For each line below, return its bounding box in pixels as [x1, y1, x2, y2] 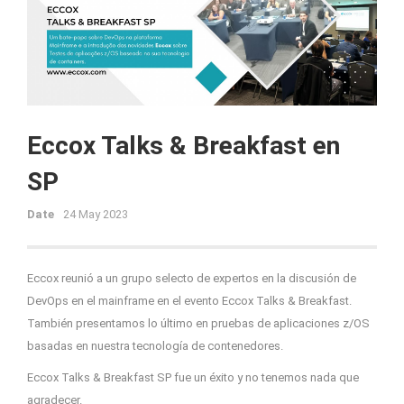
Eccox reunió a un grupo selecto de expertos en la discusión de [27, 271, 356, 286]
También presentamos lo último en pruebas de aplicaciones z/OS [27, 317, 370, 331]
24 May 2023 [60, 207, 128, 222]
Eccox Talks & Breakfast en [27, 131, 340, 161]
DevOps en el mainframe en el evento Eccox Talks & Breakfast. [27, 294, 352, 308]
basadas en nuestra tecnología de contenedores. [27, 339, 283, 353]
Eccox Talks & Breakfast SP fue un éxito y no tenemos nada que [27, 371, 359, 385]
